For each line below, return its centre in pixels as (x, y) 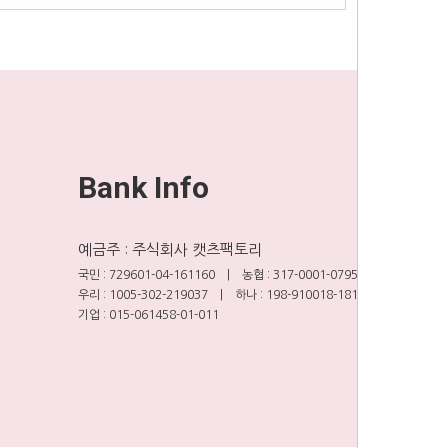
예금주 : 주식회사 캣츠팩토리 (170, 249)
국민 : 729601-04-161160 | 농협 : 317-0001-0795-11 (227, 275)
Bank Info (143, 187)
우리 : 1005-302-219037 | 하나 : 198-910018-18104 (225, 295)
